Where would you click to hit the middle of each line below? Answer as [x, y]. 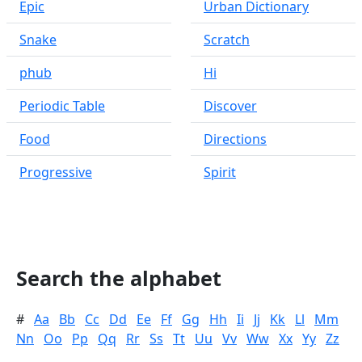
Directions [235, 139]
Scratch [227, 40]
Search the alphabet [119, 278]
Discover [230, 106]
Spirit [220, 172]
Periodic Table [62, 106]
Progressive [56, 172]
